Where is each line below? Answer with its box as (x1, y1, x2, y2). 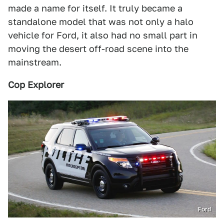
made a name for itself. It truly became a (8, 3, 182, 14)
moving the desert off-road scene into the (8, 43, 188, 54)
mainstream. (8, 57, 61, 68)
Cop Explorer (8, 79, 64, 90)
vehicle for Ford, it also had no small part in (8, 30, 197, 41)
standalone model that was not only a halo (8, 16, 193, 27)
